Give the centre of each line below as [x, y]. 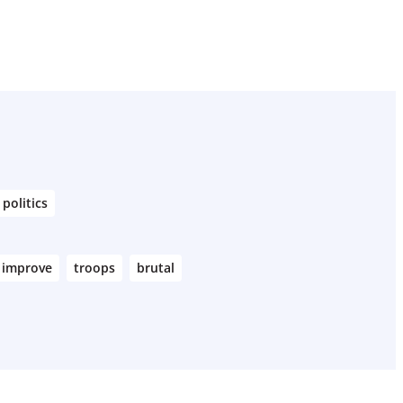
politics [25, 203]
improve [27, 268]
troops [94, 268]
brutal [156, 268]
